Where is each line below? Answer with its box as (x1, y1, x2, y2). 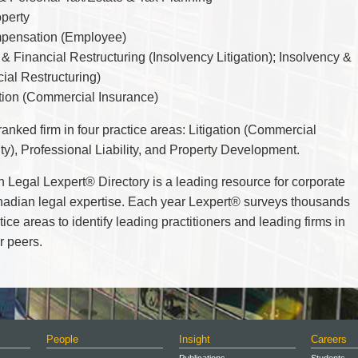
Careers (311, 333, 348, 345)
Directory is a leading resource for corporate (95, 175, 345, 189)
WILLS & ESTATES (177, 14, 264, 30)
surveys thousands (241, 195, 350, 209)
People (46, 333, 79, 345)
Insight (178, 333, 210, 345)
